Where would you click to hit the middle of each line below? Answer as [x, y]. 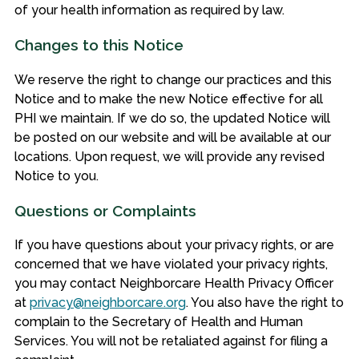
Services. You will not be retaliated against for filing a [171, 341]
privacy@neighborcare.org [107, 303]
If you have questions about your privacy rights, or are [174, 245]
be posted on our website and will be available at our [172, 137]
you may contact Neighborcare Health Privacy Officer [173, 283]
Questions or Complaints [105, 210]
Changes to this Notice [99, 45]
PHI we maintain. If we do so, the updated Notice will [172, 118]
